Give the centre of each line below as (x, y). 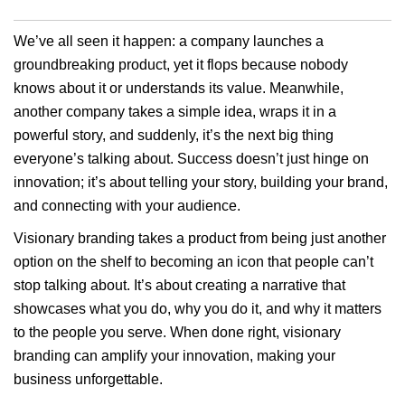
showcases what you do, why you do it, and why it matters (198, 309)
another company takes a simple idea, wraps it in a (175, 112)
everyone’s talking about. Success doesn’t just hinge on (191, 159)
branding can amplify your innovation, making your (174, 356)
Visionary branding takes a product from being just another (200, 238)
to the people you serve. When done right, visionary (177, 332)
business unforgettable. (88, 379)
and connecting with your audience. (127, 206)
